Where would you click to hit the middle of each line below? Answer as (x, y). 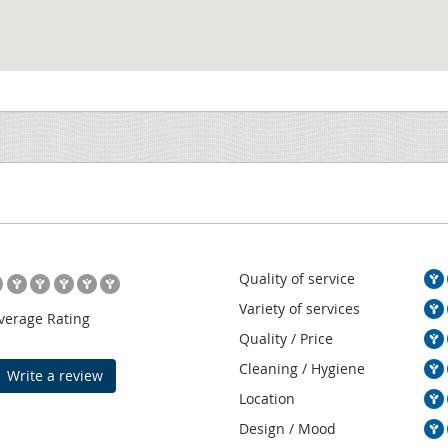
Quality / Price (286, 338)
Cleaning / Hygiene (302, 368)
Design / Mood (287, 428)
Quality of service (297, 278)
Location (267, 398)
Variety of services (299, 308)
